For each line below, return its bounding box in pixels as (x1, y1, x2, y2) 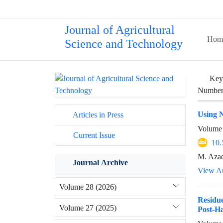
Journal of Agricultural (65, 23, 175, 37)
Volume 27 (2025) (59, 203, 116, 213)
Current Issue (71, 130, 115, 140)
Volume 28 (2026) (59, 182, 116, 192)
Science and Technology (65, 37, 183, 51)
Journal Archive (73, 158, 128, 167)
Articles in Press (71, 110, 123, 119)
